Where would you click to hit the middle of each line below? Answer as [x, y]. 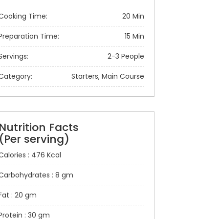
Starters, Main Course [108, 76]
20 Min [133, 16]
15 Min [134, 36]
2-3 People [126, 56]
